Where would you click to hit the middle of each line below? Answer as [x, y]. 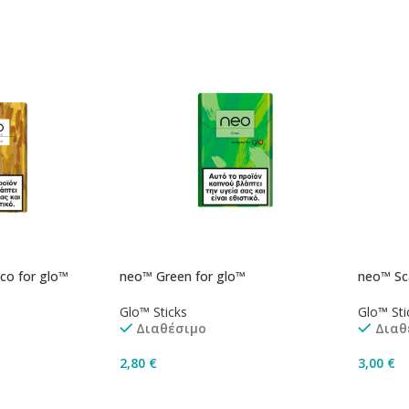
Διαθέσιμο [171, 329]
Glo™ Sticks [153, 312]
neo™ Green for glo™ [182, 277]
